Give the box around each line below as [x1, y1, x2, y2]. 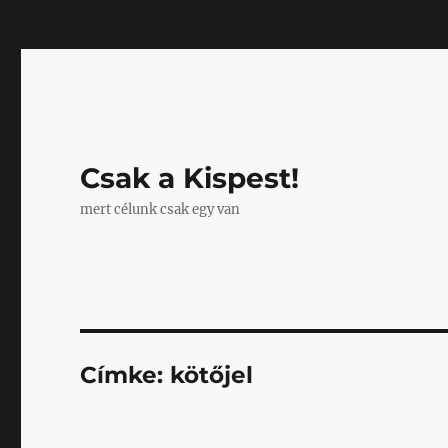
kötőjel [170, 361, 254, 389]
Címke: [80, 361, 171, 389]
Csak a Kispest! [80, 161, 300, 195]
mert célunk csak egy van [80, 201, 241, 218]
